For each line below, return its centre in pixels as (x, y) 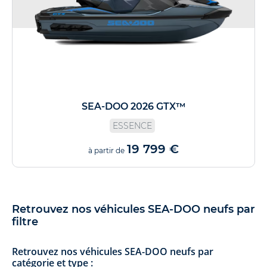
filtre (25, 221)
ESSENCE (132, 125)
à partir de (106, 150)
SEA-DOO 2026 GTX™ (133, 106)
